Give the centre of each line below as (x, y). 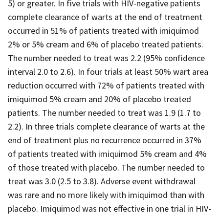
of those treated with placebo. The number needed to (106, 167)
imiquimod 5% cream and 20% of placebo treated (99, 99)
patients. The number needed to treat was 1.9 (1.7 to (104, 112)
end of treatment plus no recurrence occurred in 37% (105, 140)
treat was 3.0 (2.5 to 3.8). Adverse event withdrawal (102, 181)
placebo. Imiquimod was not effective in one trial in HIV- (109, 208)
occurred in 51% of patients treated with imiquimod (103, 30)
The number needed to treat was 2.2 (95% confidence (106, 58)
